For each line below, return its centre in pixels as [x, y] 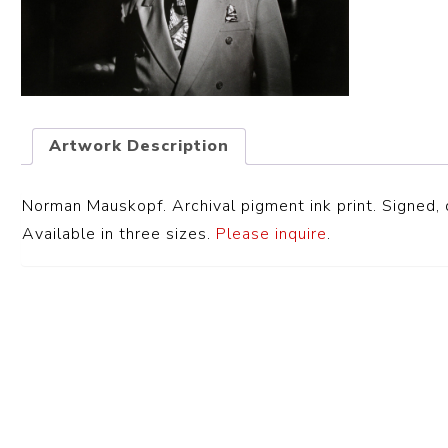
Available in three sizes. [119, 234]
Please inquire [272, 234]
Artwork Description [139, 146]
